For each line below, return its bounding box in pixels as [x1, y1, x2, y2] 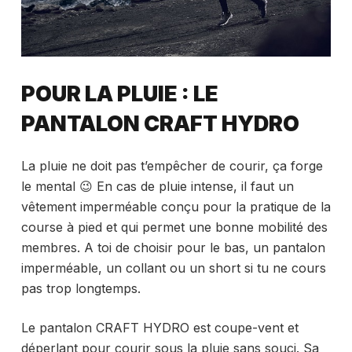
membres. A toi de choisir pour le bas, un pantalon [20, 239, 325, 255]
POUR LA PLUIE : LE [20, 81, 218, 108]
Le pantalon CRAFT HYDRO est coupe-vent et [20, 319, 299, 335]
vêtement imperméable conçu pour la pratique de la [20, 198, 331, 214]
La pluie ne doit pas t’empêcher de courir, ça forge [20, 157, 323, 174]
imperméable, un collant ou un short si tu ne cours [20, 259, 326, 276]
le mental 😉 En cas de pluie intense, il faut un [20, 178, 294, 194]
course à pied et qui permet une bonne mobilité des [20, 218, 328, 235]
